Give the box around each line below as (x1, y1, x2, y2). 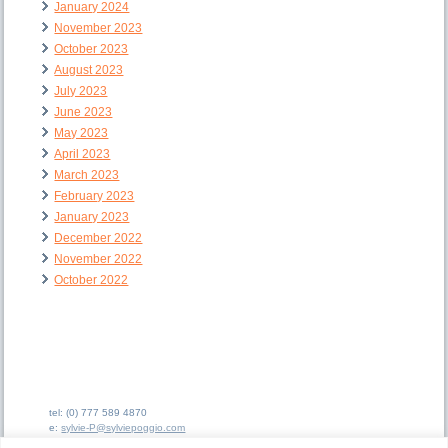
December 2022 (54, 231, 143, 246)
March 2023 (54, 168, 120, 183)
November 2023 (54, 21, 143, 36)
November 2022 (54, 252, 143, 267)
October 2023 (54, 42, 129, 57)
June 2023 (54, 105, 113, 120)
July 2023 (54, 84, 108, 99)
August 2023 (54, 63, 124, 78)
